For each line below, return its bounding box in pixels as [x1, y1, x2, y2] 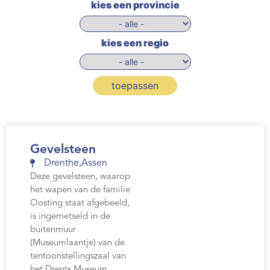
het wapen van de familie [30, 186, 130, 195]
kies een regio [101, 37, 169, 49]
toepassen [111, 80, 159, 92]
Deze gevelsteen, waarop [30, 172, 130, 182]
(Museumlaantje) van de [30, 239, 125, 248]
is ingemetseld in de [30, 212, 110, 222]
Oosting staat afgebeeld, [30, 199, 130, 209]
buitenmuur [30, 225, 76, 235]
